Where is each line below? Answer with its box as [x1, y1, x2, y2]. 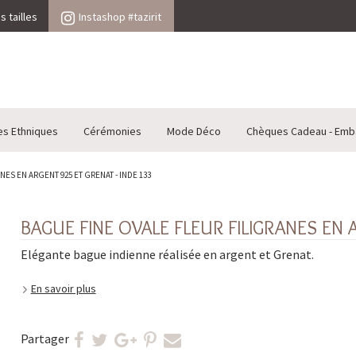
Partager [20, 331, 69, 347]
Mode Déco [167, 124, 221, 139]
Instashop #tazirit [79, 10, 161, 24]
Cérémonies [83, 124, 141, 139]
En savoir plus [30, 281, 96, 296]
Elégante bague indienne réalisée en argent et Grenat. [20, 246, 314, 263]
